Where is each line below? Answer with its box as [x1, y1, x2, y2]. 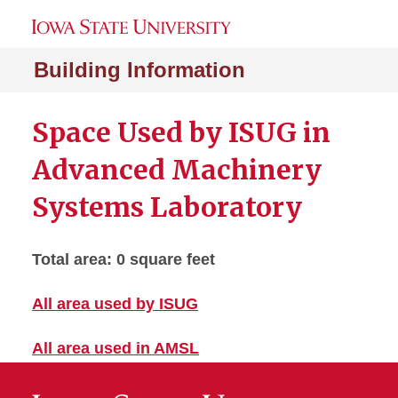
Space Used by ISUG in [32, 115, 330, 149]
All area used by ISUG [32, 295, 198, 313]
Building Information [34, 58, 245, 82]
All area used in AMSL [32, 339, 199, 357]
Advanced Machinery [32, 153, 322, 187]
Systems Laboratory [32, 190, 302, 224]
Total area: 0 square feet [32, 251, 215, 268]
